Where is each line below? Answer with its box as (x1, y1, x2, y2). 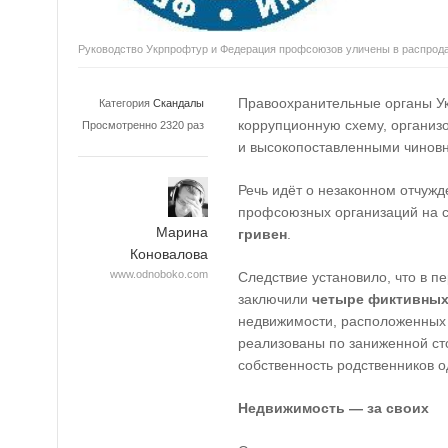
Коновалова (130, 247, 208, 262)
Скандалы (153, 97, 204, 109)
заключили (238, 291, 312, 307)
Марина (156, 225, 208, 240)
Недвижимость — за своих (238, 400, 429, 416)
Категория (99, 97, 150, 109)
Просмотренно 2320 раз (82, 119, 204, 131)
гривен (238, 226, 287, 242)
